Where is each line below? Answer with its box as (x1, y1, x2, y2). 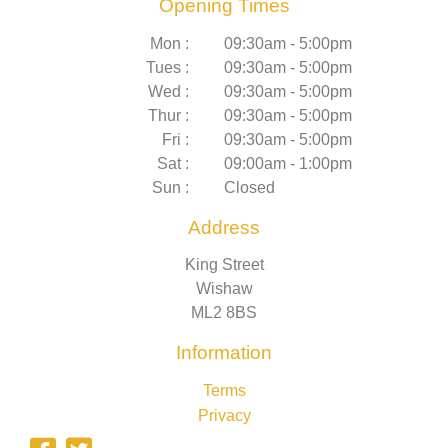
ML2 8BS (191, 303, 257, 321)
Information (176, 341, 272, 363)
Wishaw (195, 279, 253, 297)
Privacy (197, 407, 251, 425)
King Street (184, 255, 264, 273)
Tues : (146, 58, 190, 76)
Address (188, 216, 260, 238)
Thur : (148, 106, 190, 124)
